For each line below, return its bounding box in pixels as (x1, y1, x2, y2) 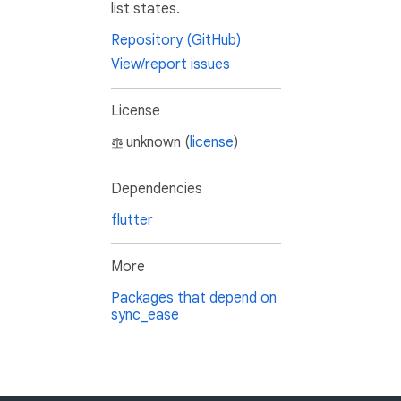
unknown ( (126, 133, 190, 152)
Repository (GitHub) (111, 31, 241, 50)
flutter (111, 211, 153, 230)
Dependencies (111, 180, 202, 199)
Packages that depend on (111, 289, 277, 308)
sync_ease (111, 306, 179, 325)
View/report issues (111, 55, 230, 74)
